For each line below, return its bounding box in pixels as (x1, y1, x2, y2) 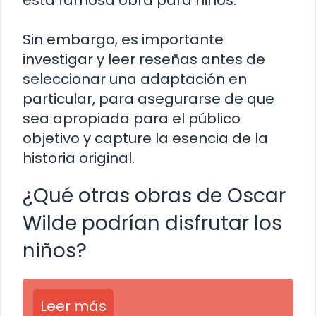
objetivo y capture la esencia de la (23, 128, 268, 149)
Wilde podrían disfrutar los (23, 209, 282, 238)
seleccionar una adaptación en (23, 69, 247, 90)
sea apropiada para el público (23, 109, 241, 129)
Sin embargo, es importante (23, 30, 224, 50)
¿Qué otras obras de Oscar (23, 182, 286, 210)
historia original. (23, 148, 135, 169)
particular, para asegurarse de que (23, 89, 274, 109)
